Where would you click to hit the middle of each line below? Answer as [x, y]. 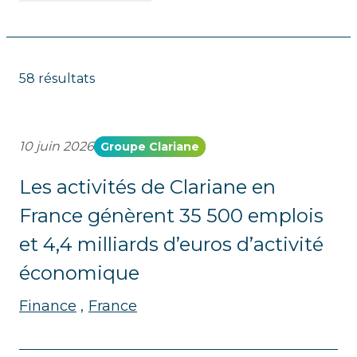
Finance [48, 306]
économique [79, 273]
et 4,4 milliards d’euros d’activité [171, 244]
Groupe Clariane [150, 147]
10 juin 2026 [57, 146]
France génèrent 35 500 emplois [171, 216]
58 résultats [57, 78]
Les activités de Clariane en [147, 187]
